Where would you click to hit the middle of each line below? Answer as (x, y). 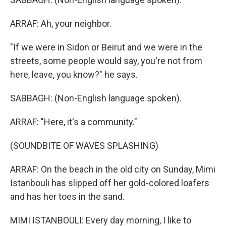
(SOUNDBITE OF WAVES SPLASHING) (84, 146)
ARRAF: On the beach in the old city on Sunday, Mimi (113, 169)
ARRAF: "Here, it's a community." (74, 122)
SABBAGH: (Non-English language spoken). (96, 98)
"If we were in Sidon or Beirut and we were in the (106, 47)
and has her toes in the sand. (67, 196)
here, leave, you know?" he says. (74, 74)
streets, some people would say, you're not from (106, 61)
